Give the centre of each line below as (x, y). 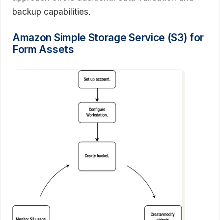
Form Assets (43, 49)
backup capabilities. (51, 12)
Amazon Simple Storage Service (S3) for (108, 37)
